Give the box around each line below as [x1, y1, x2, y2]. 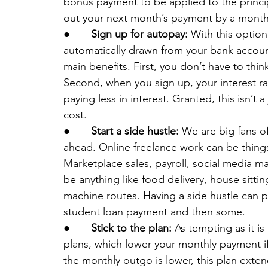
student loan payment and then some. [63, 205, 245, 219]
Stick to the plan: [91, 221, 172, 235]
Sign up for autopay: [91, 28, 188, 41]
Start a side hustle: [91, 124, 182, 138]
